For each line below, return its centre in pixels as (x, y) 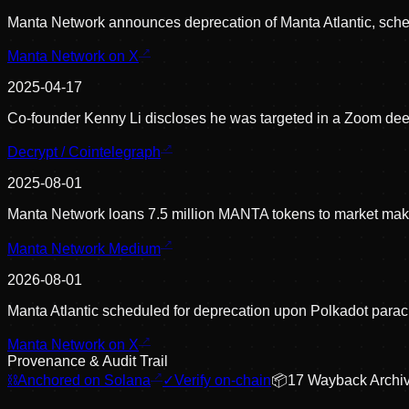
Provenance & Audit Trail (88, 362)
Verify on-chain (223, 381)
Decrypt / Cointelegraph (84, 152)
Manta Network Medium (84, 248)
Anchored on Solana (84, 381)
